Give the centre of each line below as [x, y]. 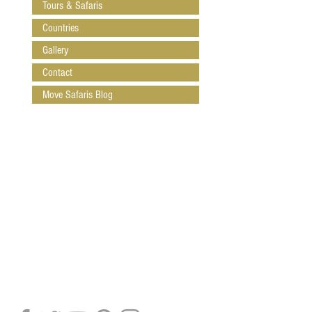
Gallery [55, 50]
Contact [57, 72]
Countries [61, 28]
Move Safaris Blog [78, 94]
